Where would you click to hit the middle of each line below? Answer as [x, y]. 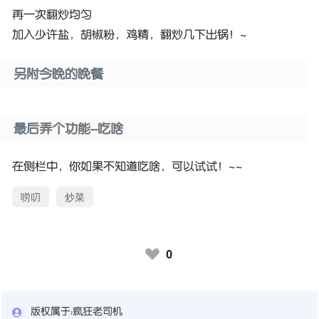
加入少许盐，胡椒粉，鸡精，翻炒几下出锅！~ [130, 35]
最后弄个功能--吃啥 [69, 129]
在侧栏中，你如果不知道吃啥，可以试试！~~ [128, 166]
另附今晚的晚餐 [59, 74]
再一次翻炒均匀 [52, 15]
